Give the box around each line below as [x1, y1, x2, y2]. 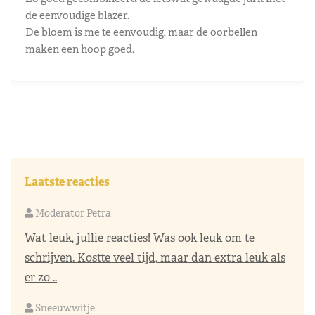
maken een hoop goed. [25, 41, 134, 56]
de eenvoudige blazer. [25, 8, 129, 22]
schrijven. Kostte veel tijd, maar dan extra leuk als [25, 250, 285, 265]
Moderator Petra [33, 206, 111, 219]
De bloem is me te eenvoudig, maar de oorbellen [25, 25, 257, 39]
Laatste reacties [25, 174, 110, 189]
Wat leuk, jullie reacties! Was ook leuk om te [25, 230, 255, 245]
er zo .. [25, 269, 57, 285]
